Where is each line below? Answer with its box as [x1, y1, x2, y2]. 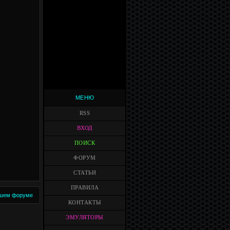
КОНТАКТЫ [68, 200, 102, 205]
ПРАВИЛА [70, 185, 99, 190]
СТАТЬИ [73, 170, 96, 176]
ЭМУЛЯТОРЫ [66, 215, 104, 220]
